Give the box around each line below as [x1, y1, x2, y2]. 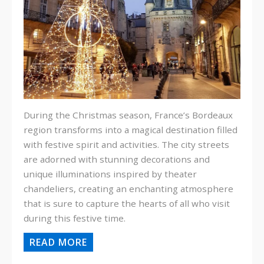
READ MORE [29, 236, 87, 249]
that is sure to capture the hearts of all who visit [24, 197, 230, 210]
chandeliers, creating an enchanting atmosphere [24, 183, 233, 195]
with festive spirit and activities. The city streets [24, 138, 229, 151]
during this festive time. [24, 212, 126, 225]
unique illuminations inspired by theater [24, 168, 197, 180]
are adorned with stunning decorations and [24, 153, 210, 166]
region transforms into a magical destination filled [24, 124, 237, 136]
